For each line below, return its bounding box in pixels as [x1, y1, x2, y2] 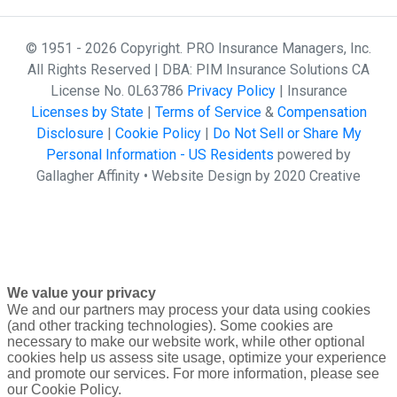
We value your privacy [6, 285, 156, 300]
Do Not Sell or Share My [212, 125, 362, 143]
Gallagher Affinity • [36, 167, 152, 185]
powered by [274, 146, 351, 164]
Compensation [276, 104, 367, 121]
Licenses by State [30, 104, 144, 121]
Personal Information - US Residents [46, 146, 274, 164]
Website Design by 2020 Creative [152, 167, 361, 185]
